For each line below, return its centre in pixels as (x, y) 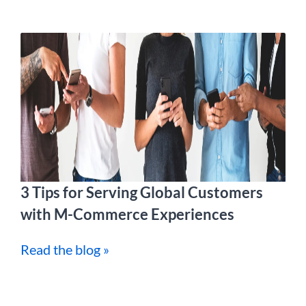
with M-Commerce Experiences (127, 214)
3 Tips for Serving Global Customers (142, 192)
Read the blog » (65, 249)
